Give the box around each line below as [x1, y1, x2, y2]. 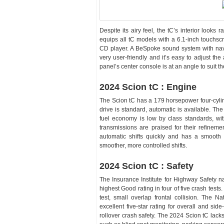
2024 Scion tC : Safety [99, 161, 193, 171]
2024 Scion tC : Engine [99, 82, 196, 92]
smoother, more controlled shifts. [99, 142, 187, 149]
